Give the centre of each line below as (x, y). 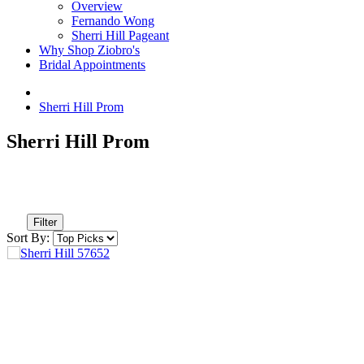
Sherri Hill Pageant (120, 35)
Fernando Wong (113, 21)
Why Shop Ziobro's (89, 50)
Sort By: (28, 237)
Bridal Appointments (92, 65)
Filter (45, 222)
